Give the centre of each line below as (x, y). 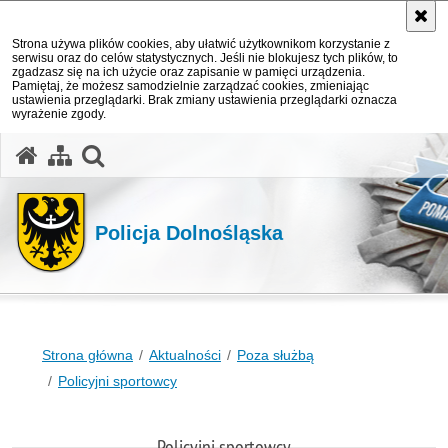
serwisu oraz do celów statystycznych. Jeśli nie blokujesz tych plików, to (205, 58)
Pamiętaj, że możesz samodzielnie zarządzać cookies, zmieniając (190, 86)
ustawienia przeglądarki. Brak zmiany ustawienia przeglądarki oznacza (204, 100)
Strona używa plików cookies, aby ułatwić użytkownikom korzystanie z (201, 44)
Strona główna (87, 355)
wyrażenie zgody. (59, 114)
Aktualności (185, 355)
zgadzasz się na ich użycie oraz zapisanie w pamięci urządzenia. (188, 72)
